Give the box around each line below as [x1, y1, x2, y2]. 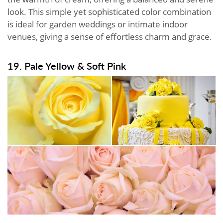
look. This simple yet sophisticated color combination [7, 5, 211, 17]
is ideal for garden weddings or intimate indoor [7, 18, 188, 30]
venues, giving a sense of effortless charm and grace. [7, 30, 212, 42]
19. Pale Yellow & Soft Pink [7, 58, 126, 73]
